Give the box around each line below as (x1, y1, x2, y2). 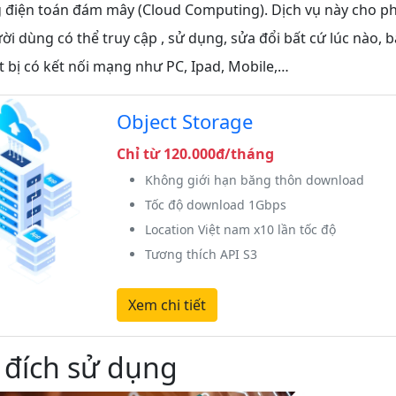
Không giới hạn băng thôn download (144, 171, 364, 188)
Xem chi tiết (127, 294, 206, 315)
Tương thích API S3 (144, 245, 257, 263)
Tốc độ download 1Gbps (144, 195, 286, 213)
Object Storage (116, 107, 253, 134)
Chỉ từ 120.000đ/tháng (116, 143, 274, 164)
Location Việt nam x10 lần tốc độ (144, 220, 336, 238)
